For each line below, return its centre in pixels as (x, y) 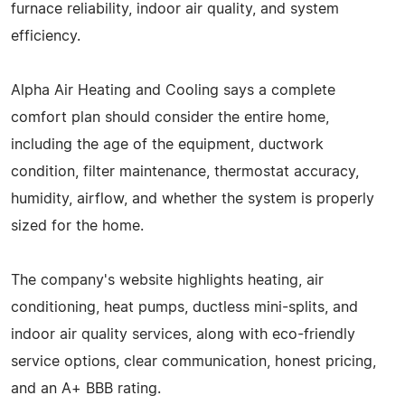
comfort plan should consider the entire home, (170, 117)
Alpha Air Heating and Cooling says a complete (173, 90)
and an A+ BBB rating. (86, 388)
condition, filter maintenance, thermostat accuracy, (185, 171)
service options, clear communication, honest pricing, (193, 361)
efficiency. (46, 36)
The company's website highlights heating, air (167, 280)
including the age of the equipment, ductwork (167, 144)
